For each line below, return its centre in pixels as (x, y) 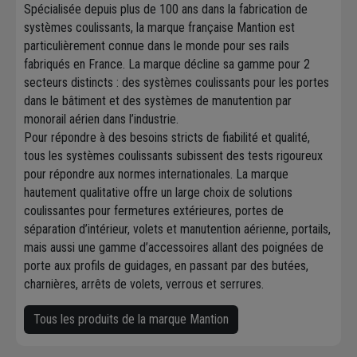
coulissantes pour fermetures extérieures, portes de (154, 210)
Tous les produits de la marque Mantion (131, 319)
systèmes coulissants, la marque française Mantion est (159, 27)
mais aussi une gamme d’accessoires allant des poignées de (174, 247)
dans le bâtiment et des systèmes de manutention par (158, 100)
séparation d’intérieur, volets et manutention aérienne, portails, (177, 229)
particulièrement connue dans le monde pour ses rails (157, 45)
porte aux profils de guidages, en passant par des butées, (166, 265)
